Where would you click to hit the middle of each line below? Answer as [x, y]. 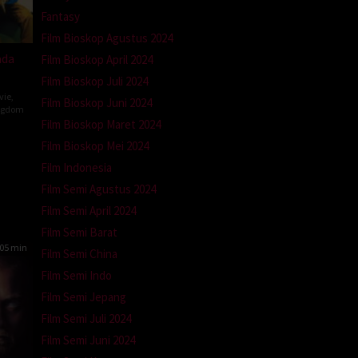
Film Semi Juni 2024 [88, 340]
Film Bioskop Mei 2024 [95, 145]
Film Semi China [79, 253]
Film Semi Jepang [84, 296]
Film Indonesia [76, 167]
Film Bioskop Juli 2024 [94, 81]
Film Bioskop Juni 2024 [96, 102]
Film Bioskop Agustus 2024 [107, 38]
